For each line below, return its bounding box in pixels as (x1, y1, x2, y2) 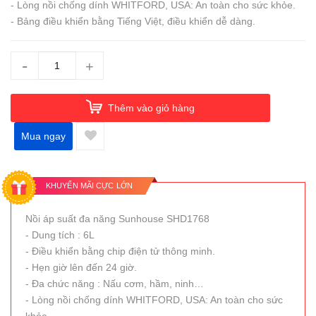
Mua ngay (21, 130, 66, 142)
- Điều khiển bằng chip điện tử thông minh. (25, 245, 218, 257)
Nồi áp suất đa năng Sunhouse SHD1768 (25, 213, 212, 224)
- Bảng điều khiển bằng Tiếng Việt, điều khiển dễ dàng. (11, 16, 255, 27)
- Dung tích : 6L (25, 229, 97, 241)
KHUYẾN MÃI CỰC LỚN (46, 181, 133, 190)
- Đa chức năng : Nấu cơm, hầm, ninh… (25, 278, 207, 289)
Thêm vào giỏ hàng (108, 102, 195, 114)
